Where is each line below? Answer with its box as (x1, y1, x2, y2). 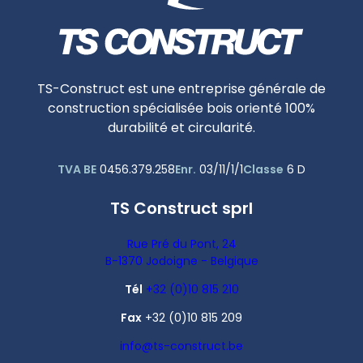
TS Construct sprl (110, 197, 253, 218)
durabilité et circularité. (108, 119, 255, 135)
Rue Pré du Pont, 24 (126, 237, 237, 251)
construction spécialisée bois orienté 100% (48, 100, 315, 116)
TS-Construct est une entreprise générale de (37, 80, 326, 96)
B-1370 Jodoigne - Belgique (105, 254, 258, 268)
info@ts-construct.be (120, 339, 243, 353)
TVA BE (58, 161, 96, 177)
